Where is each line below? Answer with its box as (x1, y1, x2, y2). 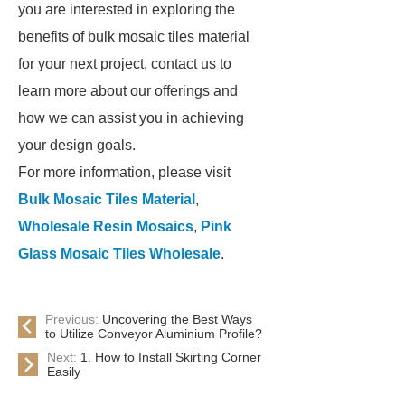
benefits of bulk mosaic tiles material (18, 29, 250, 44)
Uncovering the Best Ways (102, 312, 252, 326)
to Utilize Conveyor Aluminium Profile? (45, 326, 262, 341)
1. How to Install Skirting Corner (80, 350, 261, 364)
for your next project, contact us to (18, 56, 231, 71)
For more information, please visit (18, 165, 231, 180)
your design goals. (18, 137, 136, 153)
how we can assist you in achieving (18, 110, 244, 126)
